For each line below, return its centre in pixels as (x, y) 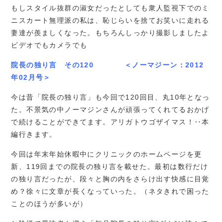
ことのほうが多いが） (49, 204)
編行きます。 (34, 134)
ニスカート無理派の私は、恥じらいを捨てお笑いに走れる (110, 20)
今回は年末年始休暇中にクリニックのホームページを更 (107, 154)
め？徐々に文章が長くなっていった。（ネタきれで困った (110, 191)
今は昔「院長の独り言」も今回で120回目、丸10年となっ (111, 97)
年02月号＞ (31, 77)
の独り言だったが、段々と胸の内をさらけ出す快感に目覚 (110, 179)
